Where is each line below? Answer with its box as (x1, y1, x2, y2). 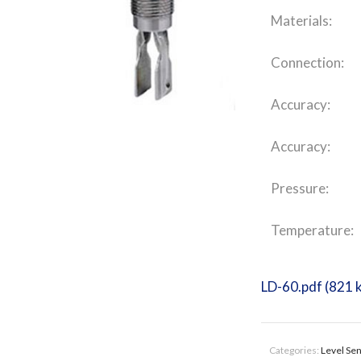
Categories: (269, 344, 321, 356)
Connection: (271, 54, 344, 71)
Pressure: (271, 180, 329, 197)
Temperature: (271, 222, 354, 239)
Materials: (271, 12, 332, 29)
